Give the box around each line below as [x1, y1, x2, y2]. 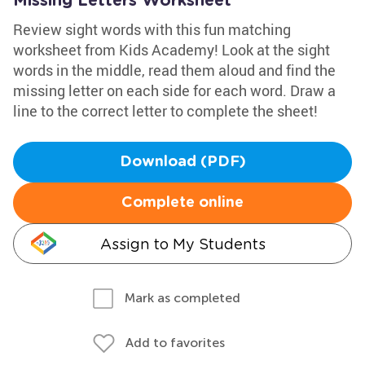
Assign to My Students [99, 235, 266, 253]
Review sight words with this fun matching [13, 20, 291, 39]
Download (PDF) [119, 155, 246, 169]
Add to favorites [125, 335, 225, 350]
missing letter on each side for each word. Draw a [13, 81, 336, 100]
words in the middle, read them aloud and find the [13, 60, 336, 80]
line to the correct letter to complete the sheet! [13, 101, 318, 121]
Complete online [121, 196, 244, 210]
